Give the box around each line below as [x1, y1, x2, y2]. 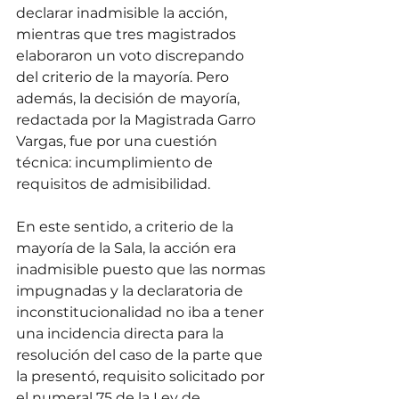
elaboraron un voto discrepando [16, 47, 248, 65]
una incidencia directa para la [16, 325, 227, 343]
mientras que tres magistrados [16, 26, 240, 44]
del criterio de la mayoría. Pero [16, 69, 232, 86]
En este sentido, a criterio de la [16, 218, 237, 236]
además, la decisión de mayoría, [16, 90, 243, 108]
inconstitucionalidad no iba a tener [16, 304, 267, 322]
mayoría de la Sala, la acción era [16, 240, 240, 257]
